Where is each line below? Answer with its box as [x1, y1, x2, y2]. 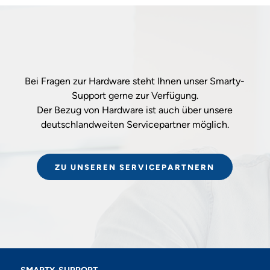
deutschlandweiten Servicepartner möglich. [40, 118, 229, 130]
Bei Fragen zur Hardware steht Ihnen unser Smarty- [25, 75, 245, 87]
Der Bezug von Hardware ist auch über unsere [37, 104, 233, 116]
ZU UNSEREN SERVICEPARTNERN [55, 163, 215, 172]
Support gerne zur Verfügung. [71, 89, 198, 101]
